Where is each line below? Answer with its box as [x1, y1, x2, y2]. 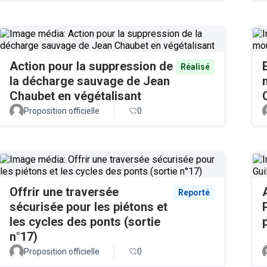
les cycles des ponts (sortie [10, 215, 160, 229]
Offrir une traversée [10, 185, 119, 199]
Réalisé [181, 62, 210, 72]
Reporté [178, 188, 210, 197]
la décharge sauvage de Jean [10, 74, 170, 88]
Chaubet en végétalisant [10, 89, 141, 103]
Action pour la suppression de [10, 59, 173, 73]
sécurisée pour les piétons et [10, 200, 167, 214]
